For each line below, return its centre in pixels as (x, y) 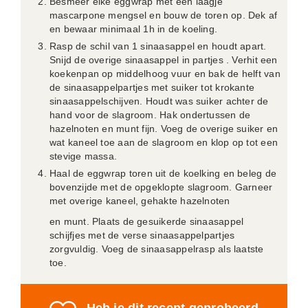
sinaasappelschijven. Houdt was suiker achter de (159, 101)
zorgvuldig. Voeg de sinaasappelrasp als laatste (157, 249)
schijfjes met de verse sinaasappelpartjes (142, 235)
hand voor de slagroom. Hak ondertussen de (150, 115)
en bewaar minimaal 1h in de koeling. (134, 29)
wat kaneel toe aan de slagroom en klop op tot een (164, 142)
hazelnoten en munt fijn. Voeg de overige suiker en (164, 129)
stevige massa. (84, 156)
